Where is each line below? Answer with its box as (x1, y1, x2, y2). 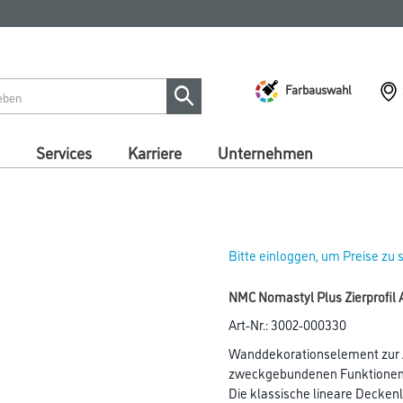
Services (36, 141, 92, 163)
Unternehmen (218, 141, 313, 163)
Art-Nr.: (228, 315, 271, 334)
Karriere (128, 141, 182, 163)
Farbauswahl (285, 79, 352, 97)
